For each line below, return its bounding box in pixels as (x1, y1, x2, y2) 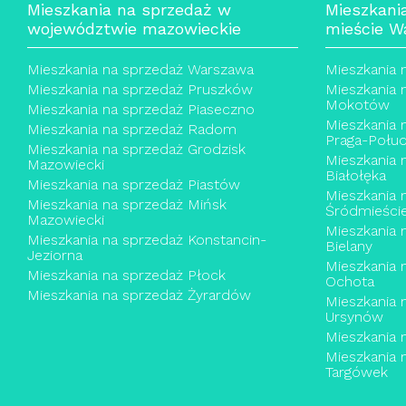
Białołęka (324, 167, 386, 185)
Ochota (324, 273, 374, 291)
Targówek (324, 363, 388, 382)
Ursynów (324, 308, 383, 326)
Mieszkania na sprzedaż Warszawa (27, 61, 254, 79)
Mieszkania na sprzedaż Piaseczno (27, 101, 255, 119)
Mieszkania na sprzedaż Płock (27, 266, 226, 285)
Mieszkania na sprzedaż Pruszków (27, 81, 253, 99)
